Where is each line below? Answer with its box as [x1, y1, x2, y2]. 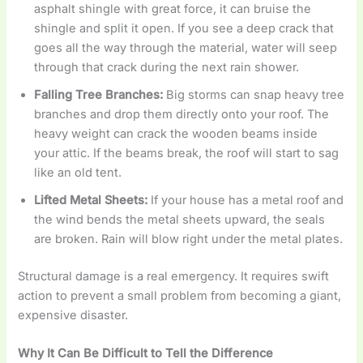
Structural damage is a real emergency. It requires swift [18, 269, 330, 284]
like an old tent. [34, 165, 122, 181]
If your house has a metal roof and [147, 193, 344, 208]
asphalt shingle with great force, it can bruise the [34, 2, 312, 17]
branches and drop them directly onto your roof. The [34, 107, 330, 122]
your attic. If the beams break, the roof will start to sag [34, 146, 340, 161]
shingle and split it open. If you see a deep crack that [34, 21, 335, 36]
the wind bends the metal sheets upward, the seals [34, 212, 326, 228]
